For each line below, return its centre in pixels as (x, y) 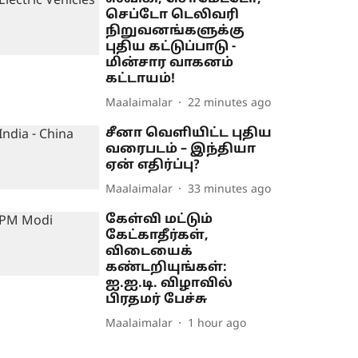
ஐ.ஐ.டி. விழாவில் (169, 284)
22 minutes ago (230, 103)
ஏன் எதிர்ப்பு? (153, 165)
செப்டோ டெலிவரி (173, 15)
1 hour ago (217, 324)
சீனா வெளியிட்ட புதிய (189, 133)
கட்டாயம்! (141, 79)
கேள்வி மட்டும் (159, 220)
